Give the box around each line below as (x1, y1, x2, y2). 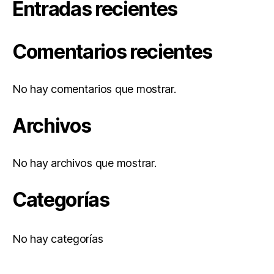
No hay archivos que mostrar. (12, 156, 157, 169)
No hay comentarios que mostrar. (12, 82, 176, 95)
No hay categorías (12, 232, 103, 245)
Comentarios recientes (12, 39, 213, 64)
